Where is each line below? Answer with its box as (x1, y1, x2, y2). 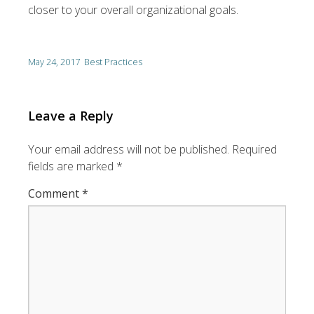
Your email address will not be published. (28, 142, 229, 157)
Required (232, 142, 277, 157)
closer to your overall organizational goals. (28, 2, 238, 18)
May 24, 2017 (28, 55, 80, 68)
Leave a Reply (28, 107, 114, 124)
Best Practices (84, 55, 142, 68)
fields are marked (28, 158, 116, 174)
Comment (28, 186, 82, 201)
